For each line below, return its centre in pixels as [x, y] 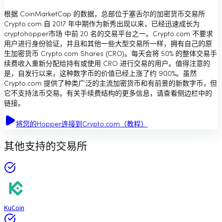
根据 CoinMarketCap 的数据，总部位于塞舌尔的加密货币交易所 [105, 14]
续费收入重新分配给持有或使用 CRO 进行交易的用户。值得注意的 [107, 64]
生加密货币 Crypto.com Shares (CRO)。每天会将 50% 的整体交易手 [111, 54]
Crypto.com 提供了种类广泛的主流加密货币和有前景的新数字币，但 [111, 84]
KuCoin [14, 208]
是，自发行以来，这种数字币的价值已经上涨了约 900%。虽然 [100, 74]
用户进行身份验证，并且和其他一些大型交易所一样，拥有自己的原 [108, 44]
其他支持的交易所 [46, 147]
